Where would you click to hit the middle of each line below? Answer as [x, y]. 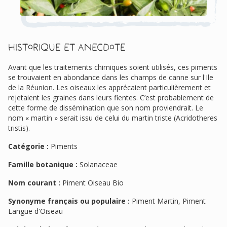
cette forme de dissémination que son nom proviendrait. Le [106, 107]
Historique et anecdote [67, 47]
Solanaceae [98, 164]
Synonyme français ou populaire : [69, 201]
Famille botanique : [43, 164]
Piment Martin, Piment [168, 201]
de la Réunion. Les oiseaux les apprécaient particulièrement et [109, 87]
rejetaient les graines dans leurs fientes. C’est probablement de [111, 97]
